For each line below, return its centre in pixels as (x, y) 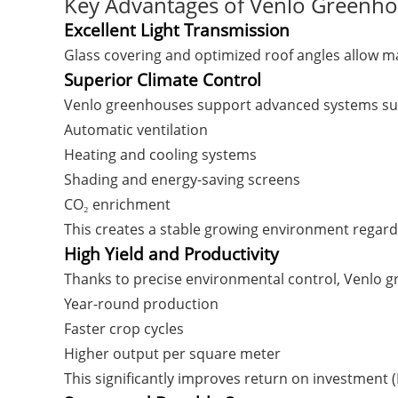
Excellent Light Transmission (177, 30)
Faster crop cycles (124, 329)
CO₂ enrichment (117, 204)
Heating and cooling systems (160, 155)
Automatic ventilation (136, 130)
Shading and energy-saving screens (182, 179)
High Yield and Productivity (171, 254)
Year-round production (141, 304)
